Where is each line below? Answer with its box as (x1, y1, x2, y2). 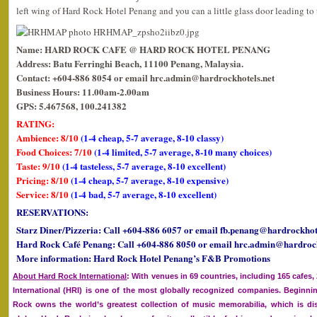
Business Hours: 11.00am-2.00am (16, 85, 149, 98)
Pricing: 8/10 (16, 173, 71, 187)
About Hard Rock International (13, 272, 127, 280)
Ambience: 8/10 (16, 131, 81, 144)
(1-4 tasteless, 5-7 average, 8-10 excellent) (62, 159, 226, 173)
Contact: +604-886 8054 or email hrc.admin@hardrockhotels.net (16, 71, 275, 84)
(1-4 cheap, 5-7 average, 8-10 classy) (81, 131, 224, 144)
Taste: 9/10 (16, 159, 62, 173)
